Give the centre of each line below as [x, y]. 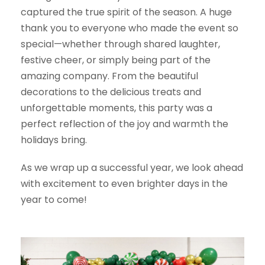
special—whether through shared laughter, [120, 44]
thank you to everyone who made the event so [130, 28]
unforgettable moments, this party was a [117, 108]
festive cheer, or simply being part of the [116, 60]
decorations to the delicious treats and [111, 92]
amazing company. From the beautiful [109, 76]
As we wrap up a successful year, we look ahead [132, 168]
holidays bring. [54, 140]
